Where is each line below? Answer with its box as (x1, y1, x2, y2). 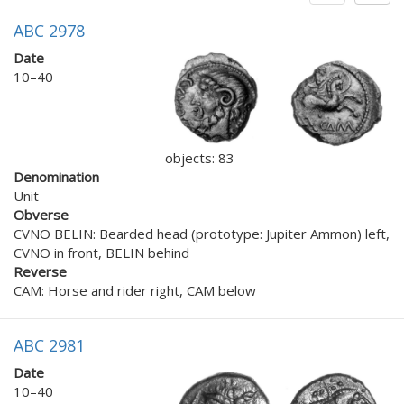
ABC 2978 (14, 20, 85, 41)
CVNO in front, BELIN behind (14, 243, 189, 262)
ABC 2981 (14, 335, 85, 357)
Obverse (14, 206, 69, 225)
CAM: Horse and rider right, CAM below (14, 281, 256, 300)
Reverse (14, 262, 67, 281)
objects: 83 (165, 149, 234, 168)
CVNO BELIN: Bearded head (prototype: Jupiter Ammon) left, (14, 225, 390, 243)
